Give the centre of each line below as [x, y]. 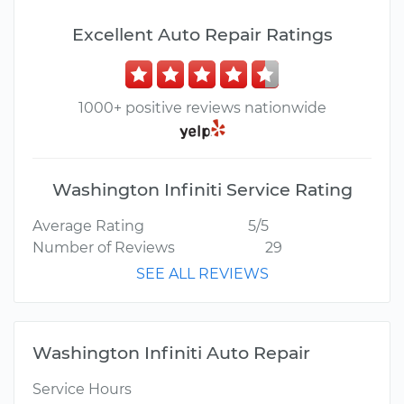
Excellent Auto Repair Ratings [202, 34]
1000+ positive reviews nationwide [202, 108]
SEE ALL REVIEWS [202, 274]
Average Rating [88, 226]
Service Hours [82, 390]
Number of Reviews [104, 248]
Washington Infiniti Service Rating [202, 190]
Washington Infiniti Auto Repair [171, 353]
